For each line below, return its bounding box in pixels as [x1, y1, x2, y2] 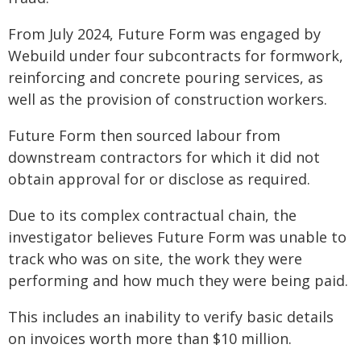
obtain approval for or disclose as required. [8, 169, 310, 189]
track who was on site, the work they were [8, 249, 302, 268]
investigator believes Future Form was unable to [8, 227, 346, 247]
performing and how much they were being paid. [8, 271, 348, 290]
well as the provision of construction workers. [8, 89, 327, 109]
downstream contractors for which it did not [8, 147, 320, 167]
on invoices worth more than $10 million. [8, 329, 292, 348]
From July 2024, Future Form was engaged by [8, 24, 321, 44]
